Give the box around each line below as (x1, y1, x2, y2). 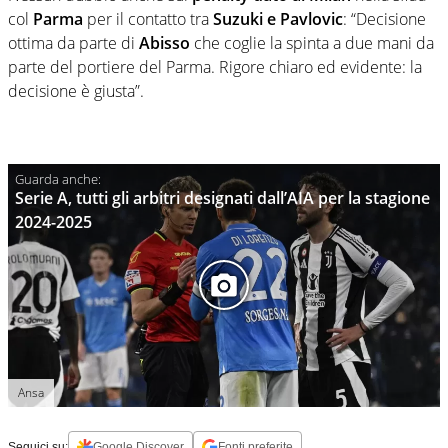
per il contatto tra (83, 7, 213, 30)
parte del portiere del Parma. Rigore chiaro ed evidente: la (8, 55, 422, 78)
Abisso (139, 31, 190, 54)
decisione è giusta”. (8, 79, 144, 102)
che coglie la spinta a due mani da (190, 31, 434, 54)
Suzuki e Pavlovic (213, 7, 343, 30)
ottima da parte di (8, 31, 139, 54)
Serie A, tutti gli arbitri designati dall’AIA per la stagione (15, 186, 430, 209)
